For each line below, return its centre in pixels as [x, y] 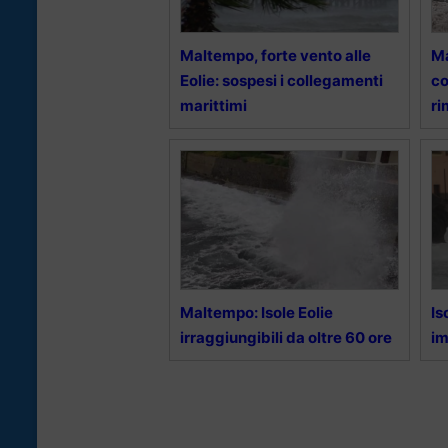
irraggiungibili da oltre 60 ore [286, 337]
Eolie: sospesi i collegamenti [281, 80]
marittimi [213, 105]
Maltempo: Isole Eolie [256, 312]
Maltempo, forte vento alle [275, 55]
